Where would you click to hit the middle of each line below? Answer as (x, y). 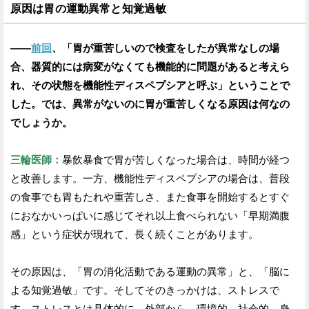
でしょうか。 (41, 122)
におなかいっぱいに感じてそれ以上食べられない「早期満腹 (150, 215)
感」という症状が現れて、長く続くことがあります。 (134, 234)
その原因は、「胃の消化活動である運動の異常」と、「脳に (150, 271)
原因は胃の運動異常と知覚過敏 (89, 8)
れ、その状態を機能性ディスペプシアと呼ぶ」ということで (150, 85)
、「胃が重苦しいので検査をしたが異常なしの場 (166, 48)
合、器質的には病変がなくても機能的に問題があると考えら (150, 66)
